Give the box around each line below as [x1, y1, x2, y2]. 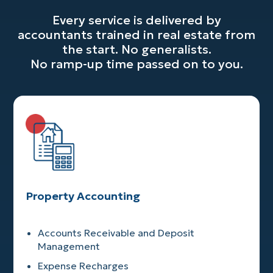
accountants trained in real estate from [18, 27, 255, 43]
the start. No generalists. [62, 41, 211, 58]
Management [38, 240, 101, 253]
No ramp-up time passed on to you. [30, 56, 243, 73]
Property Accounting [26, 189, 141, 204]
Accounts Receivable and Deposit [38, 227, 195, 239]
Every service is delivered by [52, 12, 221, 29]
